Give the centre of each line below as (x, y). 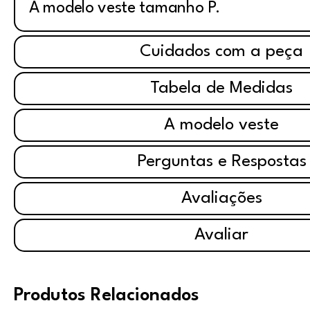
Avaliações (221, 199)
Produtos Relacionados (107, 295)
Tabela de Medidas (221, 89)
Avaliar (221, 235)
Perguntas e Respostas (221, 162)
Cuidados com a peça (221, 52)
